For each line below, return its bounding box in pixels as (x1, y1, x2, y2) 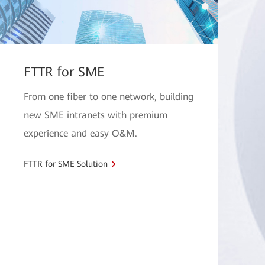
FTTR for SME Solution (24, 159, 108, 169)
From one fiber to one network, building (24, 91, 193, 102)
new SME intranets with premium (24, 109, 167, 121)
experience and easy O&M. (24, 128, 137, 139)
